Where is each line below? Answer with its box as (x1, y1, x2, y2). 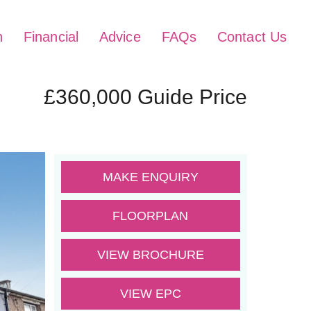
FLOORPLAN (112, 208, 189, 223)
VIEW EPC (119, 286, 181, 301)
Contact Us (217, 29, 287, 45)
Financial (24, 29, 78, 45)
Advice (99, 29, 141, 45)
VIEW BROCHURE (96, 247, 204, 262)
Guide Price (137, 85, 247, 108)
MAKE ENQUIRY (102, 169, 199, 184)
